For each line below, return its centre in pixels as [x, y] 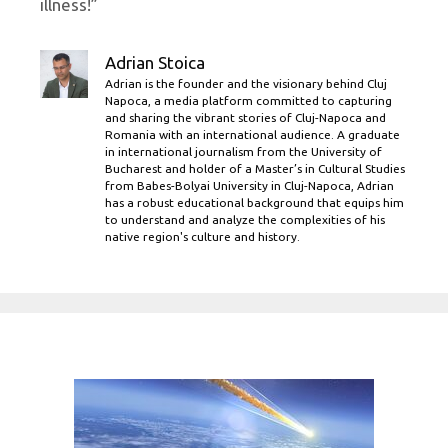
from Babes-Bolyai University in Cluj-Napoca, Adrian [249, 186]
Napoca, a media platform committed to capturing [248, 101]
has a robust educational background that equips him [254, 203]
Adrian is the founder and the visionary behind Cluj [246, 84]
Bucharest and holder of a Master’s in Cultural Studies [255, 169]
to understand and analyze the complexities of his [245, 220]
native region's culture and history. [202, 237]
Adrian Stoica [155, 63]
